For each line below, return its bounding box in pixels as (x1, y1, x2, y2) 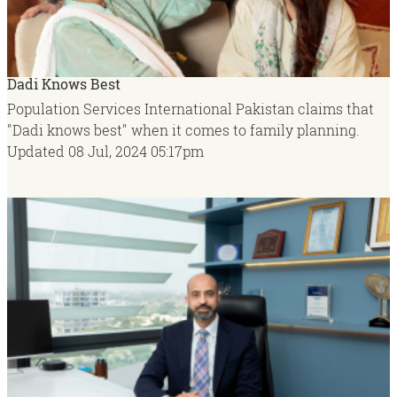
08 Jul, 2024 (68, 141, 147, 160)
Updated (7, 141, 65, 160)
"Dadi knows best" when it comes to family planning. (7, 120, 360, 139)
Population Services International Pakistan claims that (7, 98, 374, 118)
